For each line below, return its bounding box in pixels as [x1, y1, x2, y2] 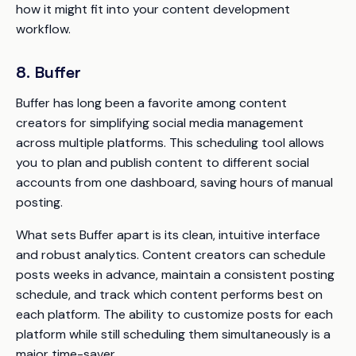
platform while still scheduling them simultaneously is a [16, 325, 331, 342]
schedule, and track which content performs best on [16, 285, 323, 303]
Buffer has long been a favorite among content [16, 94, 287, 111]
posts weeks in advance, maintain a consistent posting [16, 265, 335, 283]
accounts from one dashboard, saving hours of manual [16, 173, 333, 191]
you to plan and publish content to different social [16, 153, 309, 171]
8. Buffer [16, 61, 81, 82]
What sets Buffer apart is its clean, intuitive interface [16, 226, 320, 243]
